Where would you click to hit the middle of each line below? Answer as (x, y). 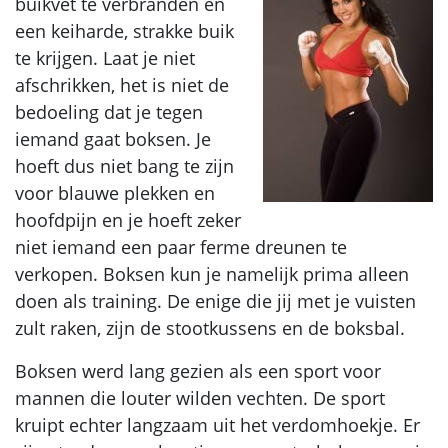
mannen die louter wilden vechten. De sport (200, 397)
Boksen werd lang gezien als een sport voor (198, 370)
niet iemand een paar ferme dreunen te (181, 246)
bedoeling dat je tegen (109, 111)
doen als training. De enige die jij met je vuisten (215, 300)
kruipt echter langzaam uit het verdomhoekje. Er (217, 424)
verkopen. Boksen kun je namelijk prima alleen (212, 273)
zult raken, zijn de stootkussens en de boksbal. (210, 327)
